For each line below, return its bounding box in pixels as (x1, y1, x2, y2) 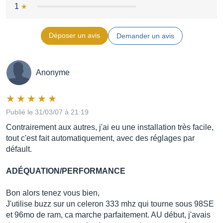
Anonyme (36, 68, 70, 77)
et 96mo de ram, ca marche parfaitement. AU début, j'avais (6, 211, 211, 219)
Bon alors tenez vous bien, (6, 189, 100, 197)
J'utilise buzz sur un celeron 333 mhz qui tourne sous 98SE (6, 200, 214, 208)
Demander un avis (116, 32, 174, 40)
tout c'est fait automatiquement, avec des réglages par (6, 134, 195, 142)
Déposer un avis (48, 31, 100, 39)
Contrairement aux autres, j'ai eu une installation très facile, (6, 123, 214, 131)
